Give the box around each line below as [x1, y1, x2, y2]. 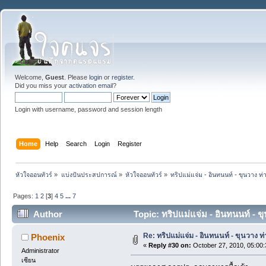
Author [33, 209, 63, 220]
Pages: [13, 192, 36, 199]
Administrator [21, 247, 59, 255]
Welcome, [15, 74, 45, 81]
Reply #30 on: [148, 242, 191, 249]
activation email [69, 82, 113, 89]
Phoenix [31, 232, 65, 243]
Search [66, 140, 87, 147]
